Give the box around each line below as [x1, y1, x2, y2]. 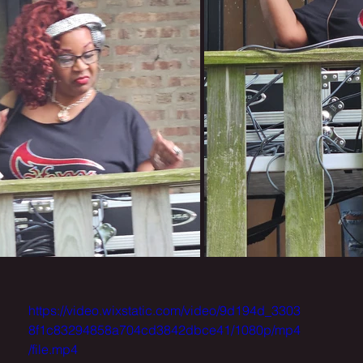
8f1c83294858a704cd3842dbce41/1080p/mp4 [28, 322, 301, 338]
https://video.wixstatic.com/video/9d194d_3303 [28, 302, 301, 318]
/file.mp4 [28, 341, 78, 357]
